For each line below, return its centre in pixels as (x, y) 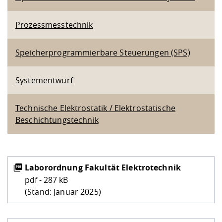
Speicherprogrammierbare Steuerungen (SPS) (103, 53)
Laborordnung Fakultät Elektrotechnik (103, 167)
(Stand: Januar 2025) (63, 192)
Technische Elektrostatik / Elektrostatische (96, 108)
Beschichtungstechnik (57, 120)
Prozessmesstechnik (54, 25)
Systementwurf (44, 80)
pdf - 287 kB (46, 180)
